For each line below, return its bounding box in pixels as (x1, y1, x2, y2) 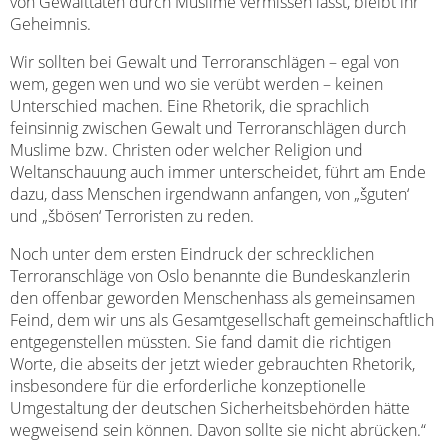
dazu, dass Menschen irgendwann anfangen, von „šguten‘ (10, 183, 409, 205)
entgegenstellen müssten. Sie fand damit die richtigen (10, 331, 391, 353)
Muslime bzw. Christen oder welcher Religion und (10, 139, 363, 161)
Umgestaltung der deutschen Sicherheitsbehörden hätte (10, 397, 410, 419)
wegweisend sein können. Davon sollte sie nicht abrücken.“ (10, 419, 426, 441)
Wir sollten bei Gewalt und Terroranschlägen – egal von (10, 51, 399, 73)
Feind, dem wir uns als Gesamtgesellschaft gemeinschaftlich (10, 309, 434, 331)
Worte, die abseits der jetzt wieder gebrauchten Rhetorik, (10, 353, 415, 375)
